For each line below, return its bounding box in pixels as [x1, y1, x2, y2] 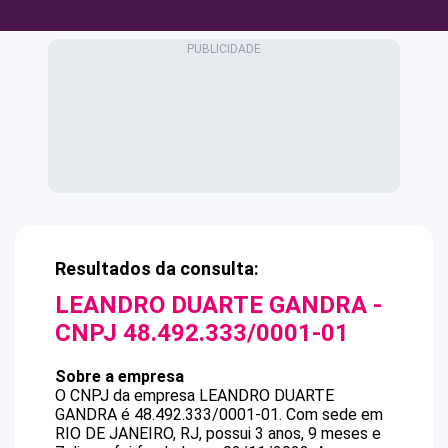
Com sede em [286, 405, 383, 424]
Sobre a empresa [55, 367, 184, 386]
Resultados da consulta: [55, 258, 259, 279]
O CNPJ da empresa [55, 386, 199, 405]
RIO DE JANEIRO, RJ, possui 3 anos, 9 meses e [55, 424, 381, 443]
